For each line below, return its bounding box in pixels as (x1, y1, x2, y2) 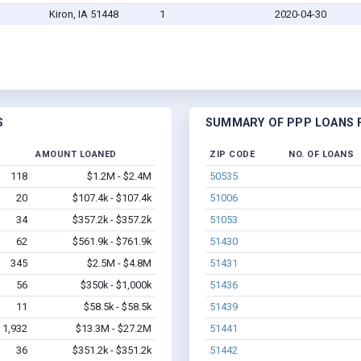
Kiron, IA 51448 (48, 8, 118, 21)
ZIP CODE (210, 149, 255, 160)
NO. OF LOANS (288, 149, 354, 160)
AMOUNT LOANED (35, 149, 117, 160)
